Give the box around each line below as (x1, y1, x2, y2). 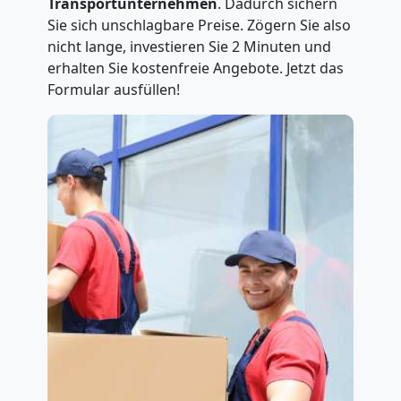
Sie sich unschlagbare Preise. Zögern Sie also (47, 15, 351, 35)
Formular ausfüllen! (47, 80, 180, 99)
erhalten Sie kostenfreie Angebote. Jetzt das (47, 58, 344, 78)
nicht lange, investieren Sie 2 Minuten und (47, 37, 331, 56)
